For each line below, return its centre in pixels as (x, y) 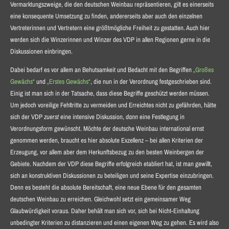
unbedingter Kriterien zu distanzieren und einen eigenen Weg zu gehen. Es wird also (114, 222)
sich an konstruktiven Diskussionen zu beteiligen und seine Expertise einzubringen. (112, 175)
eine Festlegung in (162, 117)
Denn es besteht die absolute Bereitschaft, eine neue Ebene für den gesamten (106, 187)
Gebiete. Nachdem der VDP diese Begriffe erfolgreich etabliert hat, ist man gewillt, (111, 164)
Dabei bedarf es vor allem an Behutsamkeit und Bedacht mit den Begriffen (101, 70)
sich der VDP (27, 117)
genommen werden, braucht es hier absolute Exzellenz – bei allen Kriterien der (106, 140)
